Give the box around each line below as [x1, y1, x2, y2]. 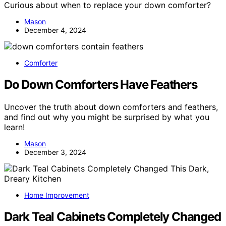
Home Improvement [24, 190, 89, 199]
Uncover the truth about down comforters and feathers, [4, 101, 218, 112]
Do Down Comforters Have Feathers [4, 77, 197, 92]
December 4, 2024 [24, 26, 86, 35]
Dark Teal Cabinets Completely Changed [4, 209, 221, 224]
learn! [4, 122, 25, 132]
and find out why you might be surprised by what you [4, 111, 209, 122]
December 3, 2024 [24, 147, 86, 156]
